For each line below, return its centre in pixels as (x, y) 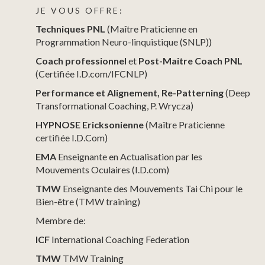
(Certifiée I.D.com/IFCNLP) (91, 73)
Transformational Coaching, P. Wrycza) (114, 105)
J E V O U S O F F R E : (79, 10)
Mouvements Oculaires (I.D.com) (102, 169)
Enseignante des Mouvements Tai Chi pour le (152, 188)
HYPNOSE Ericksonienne (90, 124)
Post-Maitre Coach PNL (190, 60)
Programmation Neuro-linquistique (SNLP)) (124, 41)
